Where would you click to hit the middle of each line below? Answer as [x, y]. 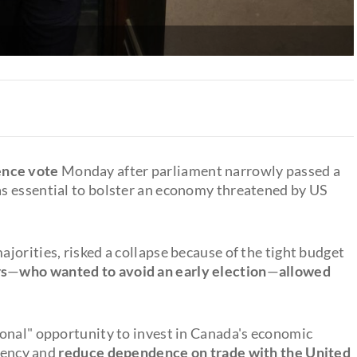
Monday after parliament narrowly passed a [200, 170]
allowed [304, 271]
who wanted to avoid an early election [143, 271]
